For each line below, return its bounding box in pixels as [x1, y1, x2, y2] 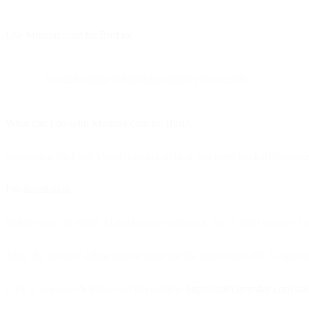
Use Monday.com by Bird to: [6, 28, 132, 41]
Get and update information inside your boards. [44, 72, 249, 85]
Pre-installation [6, 183, 70, 195]
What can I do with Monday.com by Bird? [6, 117, 190, 129]
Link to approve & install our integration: [6, 282, 186, 295]
